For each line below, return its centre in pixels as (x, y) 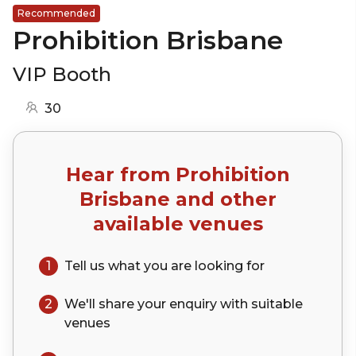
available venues (178, 223)
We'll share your (117, 304)
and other (223, 199)
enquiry (193, 304)
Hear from (120, 174)
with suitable (260, 304)
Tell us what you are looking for (164, 265)
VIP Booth (62, 74)
